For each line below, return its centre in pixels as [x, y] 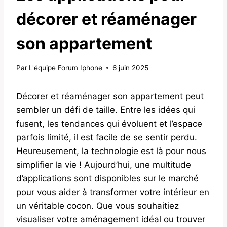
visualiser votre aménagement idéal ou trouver [111, 219]
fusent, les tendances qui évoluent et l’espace [109, 123]
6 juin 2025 [131, 68]
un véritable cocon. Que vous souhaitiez [98, 205]
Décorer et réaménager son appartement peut [110, 96]
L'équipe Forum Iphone [66, 68]
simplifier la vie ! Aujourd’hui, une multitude [104, 164]
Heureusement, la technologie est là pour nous [111, 151]
